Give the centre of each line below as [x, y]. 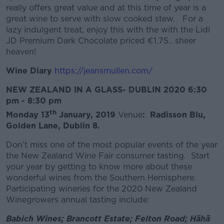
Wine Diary [29, 71]
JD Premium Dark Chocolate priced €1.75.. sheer [101, 41]
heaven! [21, 52]
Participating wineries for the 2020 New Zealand [101, 189]
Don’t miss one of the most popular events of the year [112, 145]
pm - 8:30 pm [34, 101]
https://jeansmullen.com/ [103, 71]
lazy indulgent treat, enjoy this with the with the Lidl [108, 30]
